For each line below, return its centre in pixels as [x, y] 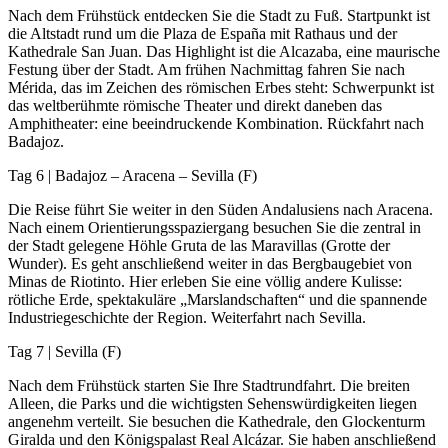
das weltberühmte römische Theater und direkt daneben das [195, 106]
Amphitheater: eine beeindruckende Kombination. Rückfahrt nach [216, 124]
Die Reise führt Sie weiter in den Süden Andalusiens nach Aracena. [220, 210]
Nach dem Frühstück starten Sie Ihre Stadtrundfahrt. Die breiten [209, 386]
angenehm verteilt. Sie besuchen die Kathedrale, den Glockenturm [216, 422]
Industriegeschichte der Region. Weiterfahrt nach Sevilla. [187, 318]
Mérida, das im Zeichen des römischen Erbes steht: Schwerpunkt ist [221, 88]
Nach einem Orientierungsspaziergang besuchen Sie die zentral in [214, 228]
